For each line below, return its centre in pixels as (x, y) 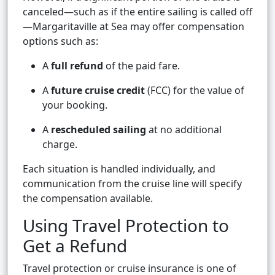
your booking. (75, 105)
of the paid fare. (141, 66)
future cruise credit (98, 91)
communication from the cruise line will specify (132, 184)
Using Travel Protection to (126, 226)
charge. (60, 145)
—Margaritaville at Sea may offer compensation (134, 27)
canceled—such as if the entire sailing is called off (137, 12)
